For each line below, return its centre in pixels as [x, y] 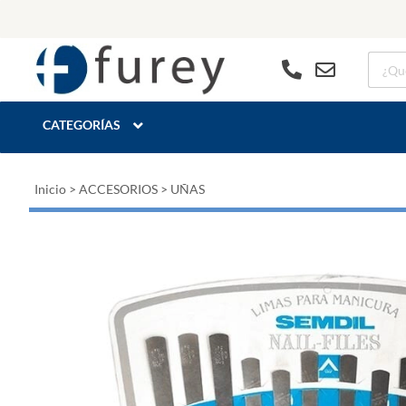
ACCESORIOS [118, 189]
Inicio [50, 189]
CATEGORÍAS [82, 125]
